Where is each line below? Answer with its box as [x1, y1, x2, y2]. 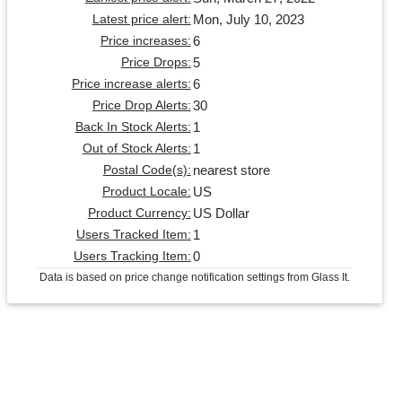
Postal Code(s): [102, 163, 191, 178]
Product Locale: [101, 185, 191, 199]
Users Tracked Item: [75, 228, 191, 242]
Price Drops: [120, 56, 191, 70]
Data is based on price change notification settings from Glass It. [39, 271, 350, 284]
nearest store [192, 162, 270, 179]
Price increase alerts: [71, 77, 191, 92]
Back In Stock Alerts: [74, 120, 191, 135]
